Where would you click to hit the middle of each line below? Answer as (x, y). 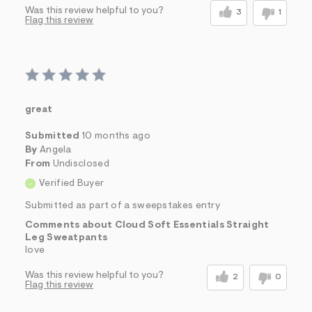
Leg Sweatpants (67, 239)
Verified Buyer (72, 184)
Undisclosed (81, 165)
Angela (55, 151)
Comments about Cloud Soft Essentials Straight (147, 226)
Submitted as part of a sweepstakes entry (123, 206)
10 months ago (116, 137)
